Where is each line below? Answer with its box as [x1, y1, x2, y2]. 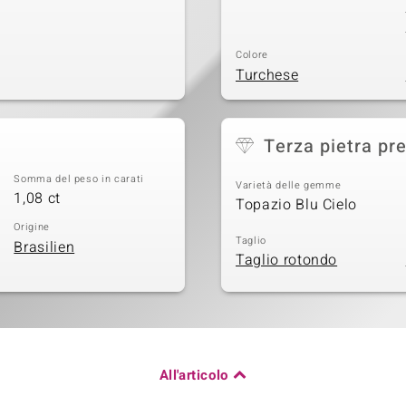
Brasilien [14, 236, 75, 258]
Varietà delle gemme [236, 177, 342, 193]
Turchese [236, 63, 299, 86]
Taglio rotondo [236, 249, 338, 272]
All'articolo [159, 364, 228, 385]
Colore [236, 47, 268, 63]
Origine [14, 219, 50, 235]
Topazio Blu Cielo [236, 194, 358, 217]
